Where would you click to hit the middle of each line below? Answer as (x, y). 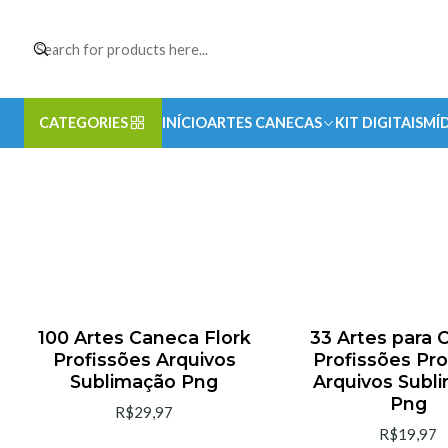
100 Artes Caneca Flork (144, 338)
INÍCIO (184, 122)
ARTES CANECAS (264, 122)
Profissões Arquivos (144, 360)
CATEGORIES (83, 122)
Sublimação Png (144, 382)
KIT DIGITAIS (379, 122)
